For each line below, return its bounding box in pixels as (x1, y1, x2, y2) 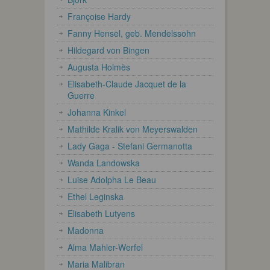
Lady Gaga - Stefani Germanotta (67, 139, 192, 152)
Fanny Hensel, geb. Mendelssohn (67, 27, 196, 39)
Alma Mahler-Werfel (67, 240, 143, 253)
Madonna (67, 224, 104, 236)
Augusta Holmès (67, 60, 130, 73)
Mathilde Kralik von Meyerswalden (67, 122, 198, 135)
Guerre (67, 89, 95, 101)
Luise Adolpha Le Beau (67, 173, 156, 186)
